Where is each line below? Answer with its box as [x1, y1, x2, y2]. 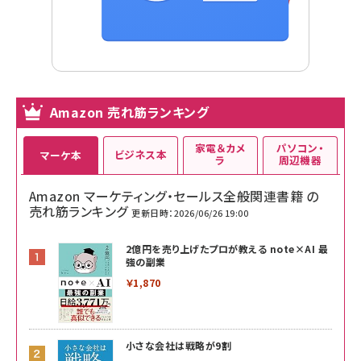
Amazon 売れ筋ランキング [50, 102, 210, 122]
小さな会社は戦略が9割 [126, 338, 232, 352]
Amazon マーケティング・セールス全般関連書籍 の [29, 185, 319, 205]
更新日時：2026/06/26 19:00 [131, 205, 249, 219]
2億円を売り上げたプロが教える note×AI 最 [126, 241, 328, 255]
